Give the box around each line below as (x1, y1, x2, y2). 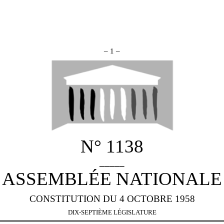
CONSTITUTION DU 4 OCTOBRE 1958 (29, 193, 195, 204)
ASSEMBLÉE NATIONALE (2, 168, 222, 189)
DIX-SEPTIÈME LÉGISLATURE (67, 208, 156, 216)
